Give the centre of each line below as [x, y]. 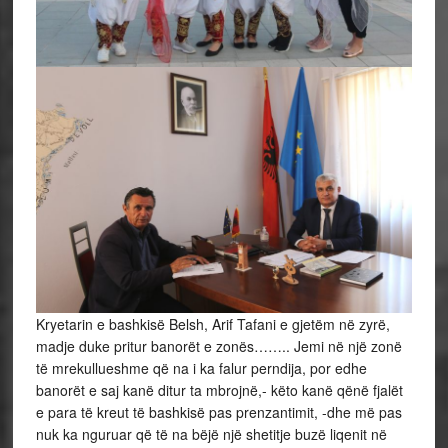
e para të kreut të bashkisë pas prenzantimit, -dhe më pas [218, 412]
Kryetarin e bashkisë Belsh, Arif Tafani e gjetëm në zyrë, [212, 324]
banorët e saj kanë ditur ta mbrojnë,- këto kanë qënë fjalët [219, 390]
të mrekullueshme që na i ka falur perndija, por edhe [201, 368]
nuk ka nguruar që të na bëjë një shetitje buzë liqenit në [211, 434]
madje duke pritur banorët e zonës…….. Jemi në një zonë [218, 346]
